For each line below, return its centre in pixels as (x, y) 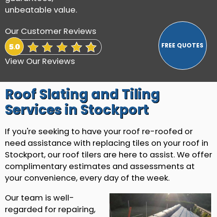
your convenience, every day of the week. (87, 178)
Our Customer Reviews (51, 31)
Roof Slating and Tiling (82, 94)
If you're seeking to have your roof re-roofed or (99, 131)
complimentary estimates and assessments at (100, 166)
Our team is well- (39, 198)
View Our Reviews (40, 62)
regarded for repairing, (50, 209)
